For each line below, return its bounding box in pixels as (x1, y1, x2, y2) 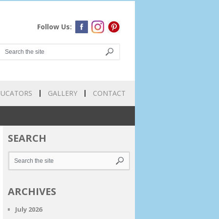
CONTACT (93, 88, 126, 98)
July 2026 (15, 205, 42, 214)
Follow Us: (37, 22, 72, 31)
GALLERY (48, 88, 77, 98)
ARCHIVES (8, 185, 56, 198)
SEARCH (8, 131, 46, 145)
